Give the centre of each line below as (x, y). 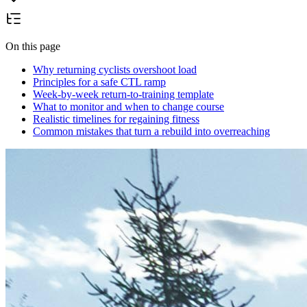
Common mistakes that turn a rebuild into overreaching (151, 131)
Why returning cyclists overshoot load (115, 69)
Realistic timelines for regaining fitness (116, 119)
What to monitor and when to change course (128, 106)
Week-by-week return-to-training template (123, 94)
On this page (33, 46)
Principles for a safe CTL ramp (99, 82)
